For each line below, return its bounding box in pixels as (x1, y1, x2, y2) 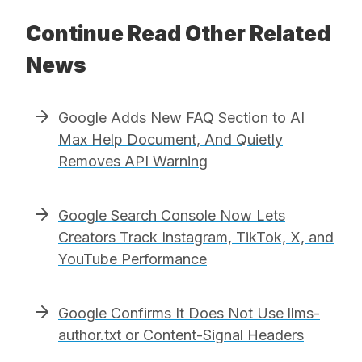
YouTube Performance (58, 250, 207, 267)
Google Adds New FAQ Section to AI (58, 108, 305, 126)
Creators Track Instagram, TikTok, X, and (58, 228, 334, 246)
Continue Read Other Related (26, 20, 330, 46)
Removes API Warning (58, 152, 208, 170)
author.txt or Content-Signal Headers (58, 326, 304, 343)
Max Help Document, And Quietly (58, 130, 283, 148)
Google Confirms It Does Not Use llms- (58, 304, 320, 322)
